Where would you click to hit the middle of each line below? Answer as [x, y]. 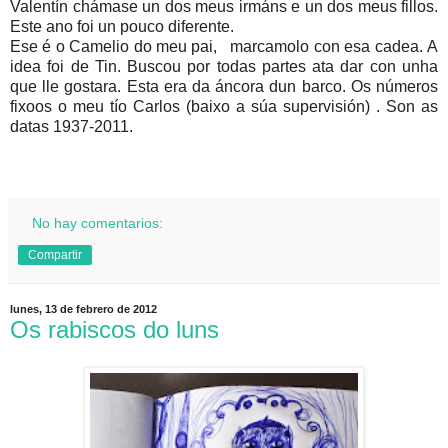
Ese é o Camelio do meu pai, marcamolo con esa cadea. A [224, 46]
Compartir [55, 254]
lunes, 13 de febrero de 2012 [83, 309]
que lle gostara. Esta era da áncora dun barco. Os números [224, 86]
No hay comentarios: [98, 222]
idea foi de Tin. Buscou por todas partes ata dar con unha [224, 66]
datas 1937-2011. [71, 126]
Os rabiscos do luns [114, 329]
